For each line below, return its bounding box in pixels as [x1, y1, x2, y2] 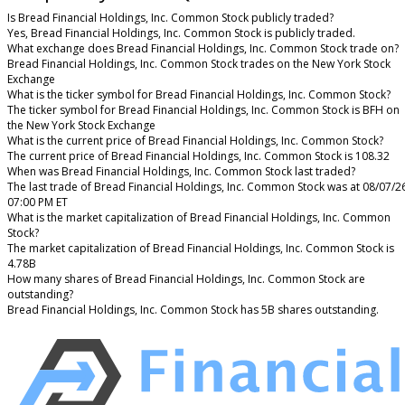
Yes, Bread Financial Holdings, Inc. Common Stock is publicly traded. [7, 24, 355, 41]
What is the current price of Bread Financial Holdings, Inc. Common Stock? [7, 132, 383, 148]
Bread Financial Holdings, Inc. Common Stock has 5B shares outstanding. [7, 301, 379, 317]
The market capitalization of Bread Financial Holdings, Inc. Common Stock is [7, 240, 394, 256]
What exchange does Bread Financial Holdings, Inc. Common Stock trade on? [7, 40, 399, 56]
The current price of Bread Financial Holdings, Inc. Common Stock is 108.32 [7, 147, 390, 164]
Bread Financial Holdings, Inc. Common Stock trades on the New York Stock [7, 55, 391, 71]
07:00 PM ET [7, 193, 68, 210]
